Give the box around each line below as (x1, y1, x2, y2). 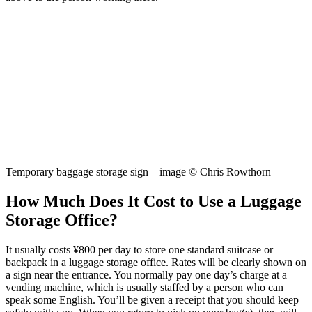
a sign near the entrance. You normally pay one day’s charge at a (6, 269, 287, 281)
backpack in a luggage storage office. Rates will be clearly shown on (6, 256, 306, 269)
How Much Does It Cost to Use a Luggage (6, 192, 302, 211)
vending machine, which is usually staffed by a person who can (6, 281, 283, 294)
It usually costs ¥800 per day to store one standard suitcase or (6, 244, 273, 256)
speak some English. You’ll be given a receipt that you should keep (6, 294, 299, 306)
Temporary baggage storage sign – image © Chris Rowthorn (6, 166, 271, 178)
